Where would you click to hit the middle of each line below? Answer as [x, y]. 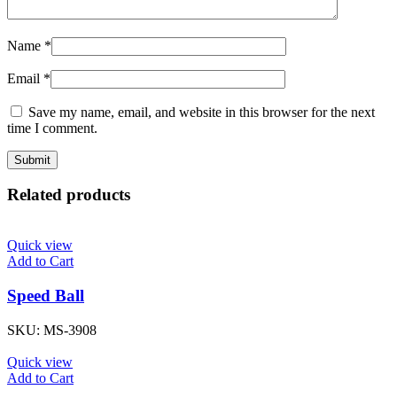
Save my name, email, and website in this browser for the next [202, 112]
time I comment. [52, 128]
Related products [69, 195]
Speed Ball [46, 295]
